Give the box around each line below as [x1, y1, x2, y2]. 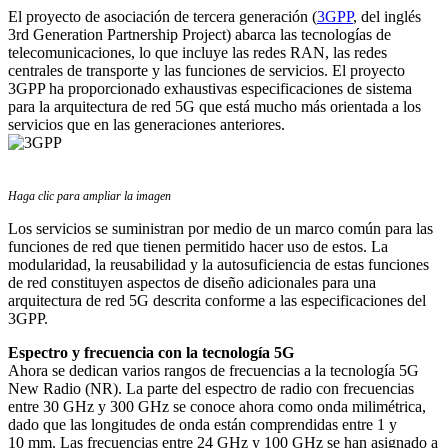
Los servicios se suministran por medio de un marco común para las [8, 220, 433, 238]
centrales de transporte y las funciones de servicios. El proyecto [8, 62, 405, 80]
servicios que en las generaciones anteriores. [8, 116, 285, 134]
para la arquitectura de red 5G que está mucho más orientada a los [8, 98, 421, 116]
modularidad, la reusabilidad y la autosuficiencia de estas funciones [8, 256, 429, 274]
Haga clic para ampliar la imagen [8, 189, 171, 204]
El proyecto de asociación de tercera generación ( [8, 8, 317, 26]
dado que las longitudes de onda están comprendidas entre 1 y [8, 416, 397, 434]
